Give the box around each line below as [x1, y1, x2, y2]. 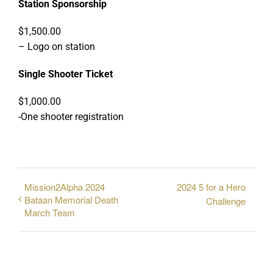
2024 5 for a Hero [177, 180, 246, 193]
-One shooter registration [18, 112, 124, 122]
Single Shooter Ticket [18, 69, 113, 80]
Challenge [206, 194, 246, 208]
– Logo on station [18, 41, 95, 52]
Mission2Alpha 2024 [24, 180, 105, 193]
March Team [24, 206, 75, 219]
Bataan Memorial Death [24, 193, 118, 206]
